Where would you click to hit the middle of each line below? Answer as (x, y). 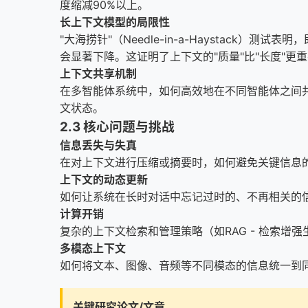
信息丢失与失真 (98, 145)
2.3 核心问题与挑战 (117, 127)
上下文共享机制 (98, 74)
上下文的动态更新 (104, 179)
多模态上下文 (93, 248)
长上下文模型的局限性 (115, 22)
